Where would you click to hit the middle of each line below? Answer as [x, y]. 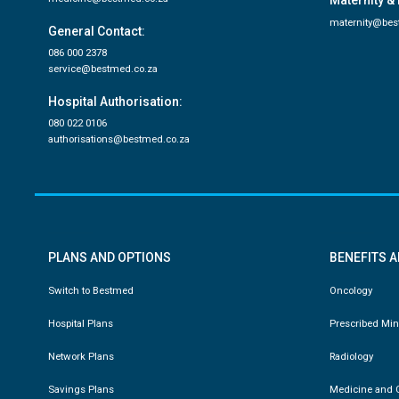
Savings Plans [81, 389]
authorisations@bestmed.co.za [118, 138]
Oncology [351, 290]
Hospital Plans [80, 323]
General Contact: [96, 31]
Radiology [352, 356]
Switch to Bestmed [90, 290]
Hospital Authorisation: [115, 101]
